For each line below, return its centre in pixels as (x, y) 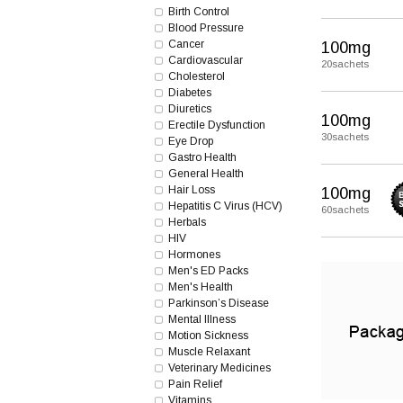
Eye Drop (191, 141)
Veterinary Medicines (219, 368)
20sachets (345, 64)
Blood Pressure (206, 28)
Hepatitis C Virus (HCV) (225, 206)
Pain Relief (195, 384)
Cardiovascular (206, 60)
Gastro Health (202, 157)
